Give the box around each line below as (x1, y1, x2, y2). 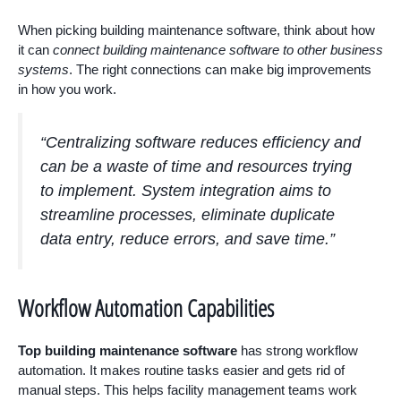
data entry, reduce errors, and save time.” (40, 230, 335, 249)
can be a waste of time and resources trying (40, 158, 352, 176)
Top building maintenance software (18, 343, 237, 359)
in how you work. (18, 81, 116, 98)
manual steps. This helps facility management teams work (18, 382, 357, 398)
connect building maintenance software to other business (53, 42, 383, 58)
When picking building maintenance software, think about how (18, 22, 375, 38)
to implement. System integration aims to (40, 182, 331, 200)
